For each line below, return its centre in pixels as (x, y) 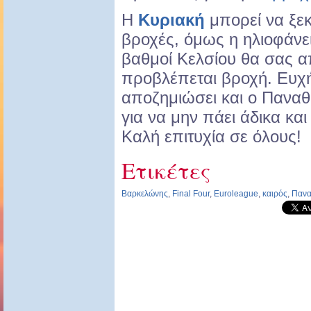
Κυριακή (174, 20)
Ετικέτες (166, 170)
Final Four (191, 194)
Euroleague (236, 194)
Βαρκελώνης (145, 194)
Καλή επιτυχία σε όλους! (211, 137)
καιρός (275, 194)
